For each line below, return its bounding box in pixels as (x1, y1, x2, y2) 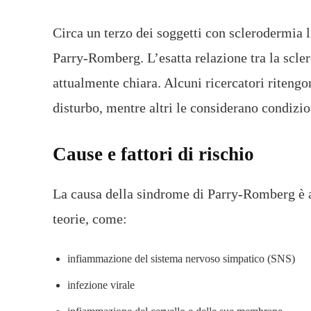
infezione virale (67, 279, 135, 292)
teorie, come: (53, 211, 127, 227)
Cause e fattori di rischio (53, 144, 254, 165)
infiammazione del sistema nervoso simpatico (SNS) (67, 253, 295, 265)
